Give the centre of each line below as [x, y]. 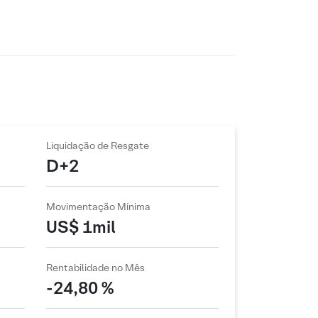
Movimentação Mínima [98, 207]
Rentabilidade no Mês [95, 268]
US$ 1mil [81, 226]
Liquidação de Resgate [97, 146]
